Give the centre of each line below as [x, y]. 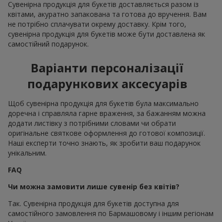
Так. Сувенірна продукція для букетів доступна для [93, 203]
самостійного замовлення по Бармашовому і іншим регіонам [111, 213]
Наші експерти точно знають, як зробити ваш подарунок [104, 143]
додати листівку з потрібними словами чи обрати [92, 123]
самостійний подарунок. [48, 44]
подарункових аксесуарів [107, 83]
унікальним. [27, 153]
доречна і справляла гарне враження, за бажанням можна [107, 113]
